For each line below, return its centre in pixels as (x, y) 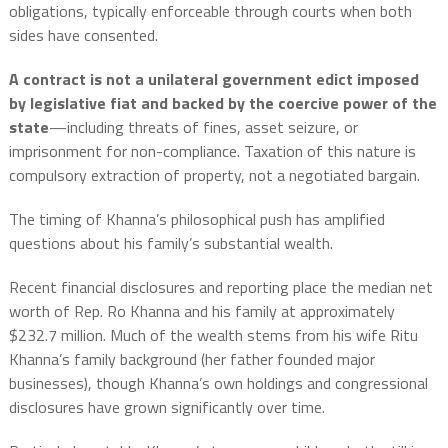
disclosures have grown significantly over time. (166, 406)
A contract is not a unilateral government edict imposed (213, 78)
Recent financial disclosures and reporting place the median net (220, 286)
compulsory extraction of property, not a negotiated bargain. (214, 174)
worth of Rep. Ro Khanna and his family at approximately (201, 310)
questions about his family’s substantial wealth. (170, 242)
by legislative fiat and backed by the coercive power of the (222, 102)
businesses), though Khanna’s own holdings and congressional (218, 382)
